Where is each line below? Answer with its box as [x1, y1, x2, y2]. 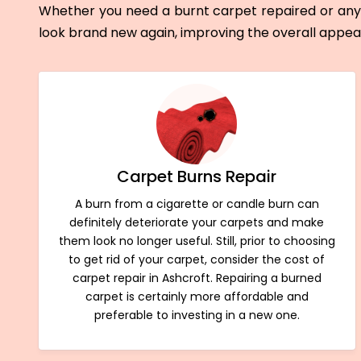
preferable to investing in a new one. [93, 306, 300, 323]
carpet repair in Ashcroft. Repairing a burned [72, 269, 322, 286]
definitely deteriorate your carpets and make [69, 214, 325, 230]
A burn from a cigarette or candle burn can [74, 195, 319, 212]
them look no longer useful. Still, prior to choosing [58, 232, 335, 249]
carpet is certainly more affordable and [85, 288, 309, 305]
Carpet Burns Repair [117, 164, 277, 188]
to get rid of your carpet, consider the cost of [68, 251, 326, 268]
